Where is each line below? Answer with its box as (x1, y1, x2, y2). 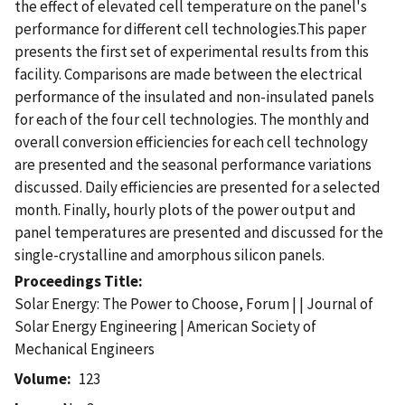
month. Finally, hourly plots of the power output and (14, 199, 356, 220)
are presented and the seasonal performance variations (14, 154, 372, 174)
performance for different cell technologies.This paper (14, 18, 366, 39)
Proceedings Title (14, 270, 138, 291)
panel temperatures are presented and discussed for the (14, 221, 383, 242)
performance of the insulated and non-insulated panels (14, 86, 374, 107)
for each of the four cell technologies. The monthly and (14, 108, 370, 129)
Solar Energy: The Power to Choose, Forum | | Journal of (14, 293, 373, 314)
